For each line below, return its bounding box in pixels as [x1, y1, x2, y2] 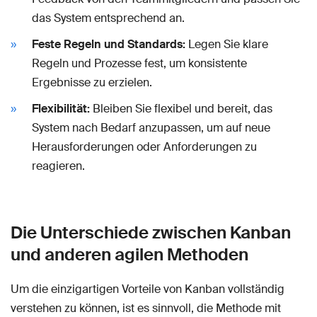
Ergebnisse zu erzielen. [32, 74, 152, 90]
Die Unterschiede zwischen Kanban [11, 221, 291, 243]
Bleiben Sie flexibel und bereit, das [90, 100, 272, 116]
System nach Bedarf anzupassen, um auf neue [32, 120, 270, 135]
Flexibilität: [32, 100, 90, 116]
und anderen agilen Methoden [11, 243, 248, 265]
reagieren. [32, 158, 85, 173]
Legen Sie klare [185, 36, 268, 52]
